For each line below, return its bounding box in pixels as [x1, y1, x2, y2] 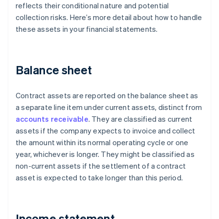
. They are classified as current [88, 114, 193, 124]
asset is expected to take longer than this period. [16, 173, 183, 183]
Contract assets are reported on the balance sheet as [16, 90, 198, 101]
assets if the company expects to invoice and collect [16, 126, 196, 136]
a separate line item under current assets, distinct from [16, 102, 202, 112]
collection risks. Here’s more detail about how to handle [16, 12, 202, 22]
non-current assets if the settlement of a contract [16, 161, 186, 171]
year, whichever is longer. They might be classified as [16, 149, 195, 159]
